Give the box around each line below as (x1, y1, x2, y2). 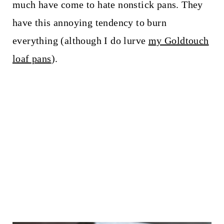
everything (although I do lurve (12, 35, 148, 46)
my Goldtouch (148, 35, 209, 46)
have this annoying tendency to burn (12, 17, 166, 28)
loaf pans (12, 53, 51, 64)
